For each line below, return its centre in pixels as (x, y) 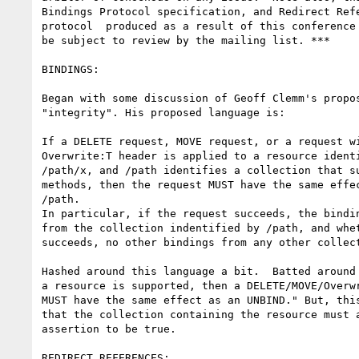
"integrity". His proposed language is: (163, 112)
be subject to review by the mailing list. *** (186, 40)
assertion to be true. (109, 329)
